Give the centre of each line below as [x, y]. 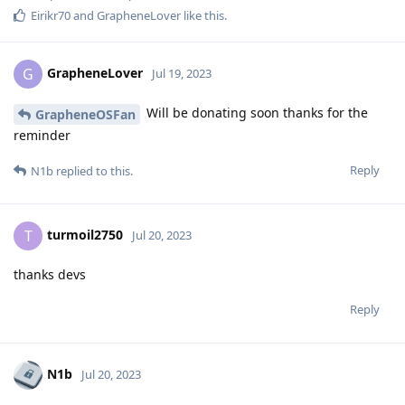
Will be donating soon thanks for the [255, 113]
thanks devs [50, 275]
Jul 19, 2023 [182, 74]
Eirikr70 [51, 16]
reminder [42, 136]
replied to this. [93, 171]
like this [202, 16]
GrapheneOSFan [85, 115]
